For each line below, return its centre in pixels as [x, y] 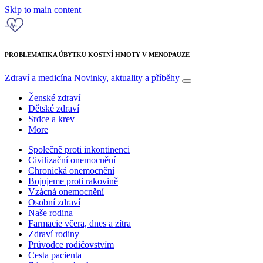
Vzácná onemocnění [66, 191]
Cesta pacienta [55, 255]
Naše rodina [50, 213]
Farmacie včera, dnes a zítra [80, 223]
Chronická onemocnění [71, 170]
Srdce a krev [51, 119]
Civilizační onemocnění [72, 160]
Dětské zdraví [54, 108]
